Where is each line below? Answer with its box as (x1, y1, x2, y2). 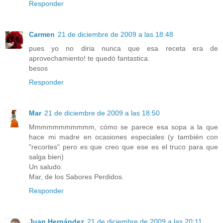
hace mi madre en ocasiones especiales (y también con (29, 133, 218, 141)
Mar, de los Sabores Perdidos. (29, 173, 124, 181)
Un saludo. (29, 163, 63, 171)
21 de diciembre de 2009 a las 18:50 (44, 109, 160, 117)
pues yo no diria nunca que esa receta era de (29, 44, 218, 53)
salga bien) (29, 153, 64, 161)
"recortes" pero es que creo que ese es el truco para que (29, 143, 218, 151)
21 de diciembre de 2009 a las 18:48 (58, 30, 173, 39)
